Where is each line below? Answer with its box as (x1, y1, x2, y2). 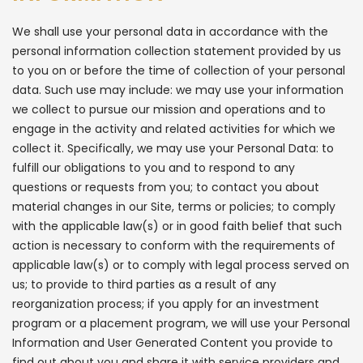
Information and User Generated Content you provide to (12, 335, 333, 351)
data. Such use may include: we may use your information (12, 82, 344, 98)
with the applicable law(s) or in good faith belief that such (12, 218, 342, 234)
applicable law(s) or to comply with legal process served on (12, 257, 349, 273)
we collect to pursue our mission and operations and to (12, 101, 326, 117)
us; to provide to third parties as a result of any (12, 276, 276, 293)
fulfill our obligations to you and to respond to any (12, 160, 295, 176)
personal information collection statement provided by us (12, 43, 341, 59)
